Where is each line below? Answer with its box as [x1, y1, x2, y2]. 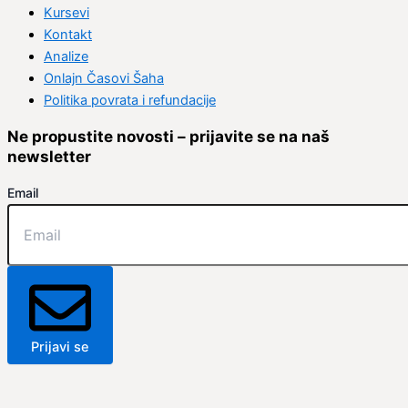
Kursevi [44, 4, 89, 21]
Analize [44, 47, 88, 65]
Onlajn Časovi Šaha [44, 69, 164, 87]
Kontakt [44, 25, 92, 43]
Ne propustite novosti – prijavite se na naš [7, 126, 330, 146]
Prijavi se [31, 339, 89, 355]
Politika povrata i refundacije [44, 91, 216, 108]
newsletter [7, 146, 91, 166]
